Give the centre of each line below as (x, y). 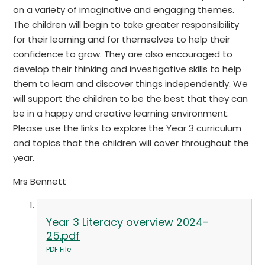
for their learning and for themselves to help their (122, 40)
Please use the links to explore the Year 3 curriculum (127, 128)
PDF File (59, 250)
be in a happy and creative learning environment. (121, 114)
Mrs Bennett (40, 182)
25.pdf (63, 236)
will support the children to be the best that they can (131, 99)
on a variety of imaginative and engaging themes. (124, 10)
